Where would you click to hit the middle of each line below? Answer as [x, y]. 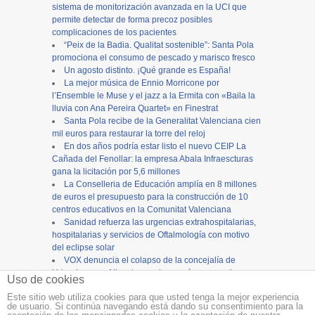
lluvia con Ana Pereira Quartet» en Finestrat [135, 109]
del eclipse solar [83, 248]
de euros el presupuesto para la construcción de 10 [150, 197]
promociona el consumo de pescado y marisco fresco [154, 58]
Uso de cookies [46, 279]
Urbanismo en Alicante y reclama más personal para [152, 273]
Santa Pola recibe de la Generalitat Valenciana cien [162, 121]
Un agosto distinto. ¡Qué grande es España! [147, 71]
